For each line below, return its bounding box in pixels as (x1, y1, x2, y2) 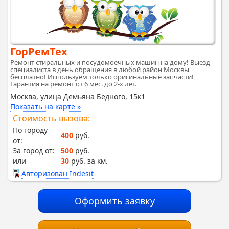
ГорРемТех (10, 44, 67, 58)
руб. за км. (69, 155, 108, 166)
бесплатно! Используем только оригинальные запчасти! (10, 72, 194, 81)
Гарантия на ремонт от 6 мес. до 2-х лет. (10, 79, 136, 88)
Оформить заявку (74, 194, 155, 207)
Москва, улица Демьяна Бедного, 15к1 (10, 91, 145, 101)
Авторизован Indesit (21, 168, 94, 178)
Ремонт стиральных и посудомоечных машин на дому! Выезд (10, 57, 210, 67)
